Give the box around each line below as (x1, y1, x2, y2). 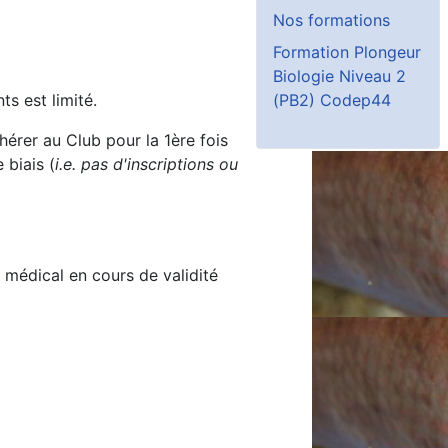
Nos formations (273, 9, 390, 30)
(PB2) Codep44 (273, 89, 391, 110)
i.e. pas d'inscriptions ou (55, 154, 238, 175)
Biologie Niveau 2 (273, 65, 406, 86)
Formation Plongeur (273, 41, 421, 62)
